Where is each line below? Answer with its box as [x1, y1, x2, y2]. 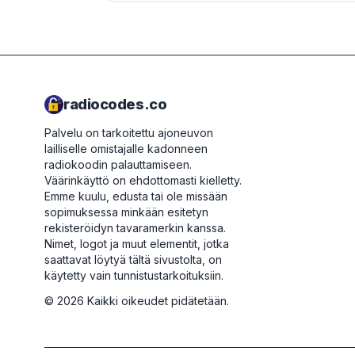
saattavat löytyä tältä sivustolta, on [44, 253, 222, 266]
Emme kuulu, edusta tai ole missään [44, 189, 227, 203]
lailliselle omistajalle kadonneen [44, 142, 208, 155]
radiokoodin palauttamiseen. [44, 158, 192, 171]
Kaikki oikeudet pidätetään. [87, 294, 229, 307]
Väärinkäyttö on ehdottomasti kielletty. [44, 174, 242, 187]
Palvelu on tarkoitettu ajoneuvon [44, 126, 213, 139]
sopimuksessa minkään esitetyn [44, 205, 208, 219]
